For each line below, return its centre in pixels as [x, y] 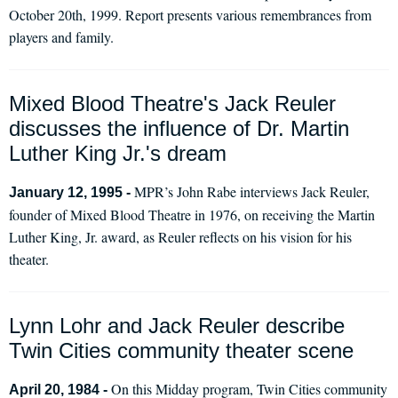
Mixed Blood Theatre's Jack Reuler [172, 103]
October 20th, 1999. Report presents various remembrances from [190, 15]
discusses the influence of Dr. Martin [179, 128]
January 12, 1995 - [72, 192]
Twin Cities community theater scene [181, 350]
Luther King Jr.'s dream [118, 153]
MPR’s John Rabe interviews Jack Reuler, [252, 191]
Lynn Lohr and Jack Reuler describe [177, 326]
